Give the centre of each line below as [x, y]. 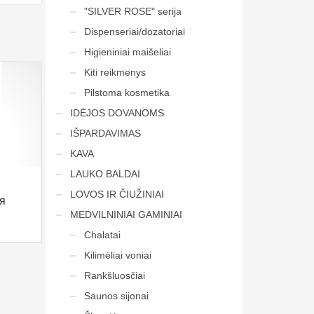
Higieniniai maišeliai [127, 52]
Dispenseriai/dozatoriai [134, 32]
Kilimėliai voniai [117, 255]
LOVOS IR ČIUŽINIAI [117, 194]
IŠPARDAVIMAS [105, 133]
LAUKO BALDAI [105, 174]
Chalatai [102, 235]
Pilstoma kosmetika [127, 93]
